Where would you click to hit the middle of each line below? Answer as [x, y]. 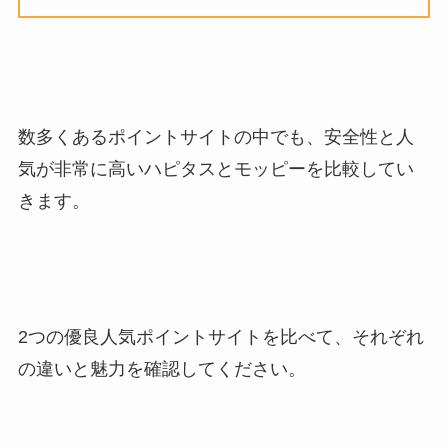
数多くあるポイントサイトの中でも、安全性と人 [215, 137]
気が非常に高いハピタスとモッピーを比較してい [215, 169]
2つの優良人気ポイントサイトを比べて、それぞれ [220, 336]
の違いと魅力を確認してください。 [161, 368]
